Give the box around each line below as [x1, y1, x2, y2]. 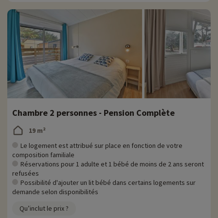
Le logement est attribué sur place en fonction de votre [20, 141, 182, 150]
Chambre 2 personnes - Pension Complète [12, 107, 175, 119]
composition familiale [12, 150, 74, 160]
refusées [12, 169, 39, 178]
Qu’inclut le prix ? [19, 204, 69, 213]
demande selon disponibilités [12, 187, 98, 197]
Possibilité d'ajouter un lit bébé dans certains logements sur [20, 178, 196, 187]
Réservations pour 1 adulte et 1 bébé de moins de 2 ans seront [20, 160, 204, 169]
